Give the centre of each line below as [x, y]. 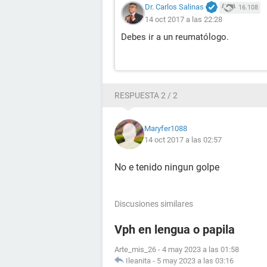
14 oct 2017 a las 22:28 [184, 20]
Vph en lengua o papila [175, 230]
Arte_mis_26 [135, 250]
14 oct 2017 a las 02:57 [183, 140]
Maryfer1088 [166, 129]
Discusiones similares [154, 204]
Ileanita [138, 261]
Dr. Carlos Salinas [174, 7]
